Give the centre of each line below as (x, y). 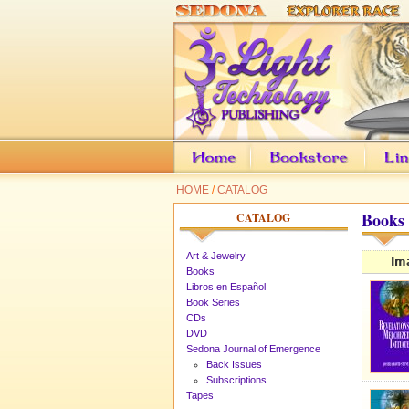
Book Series (213, 302)
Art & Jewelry (216, 255)
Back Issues (234, 364)
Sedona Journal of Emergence (253, 348)
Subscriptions (236, 379)
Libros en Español (226, 286)
